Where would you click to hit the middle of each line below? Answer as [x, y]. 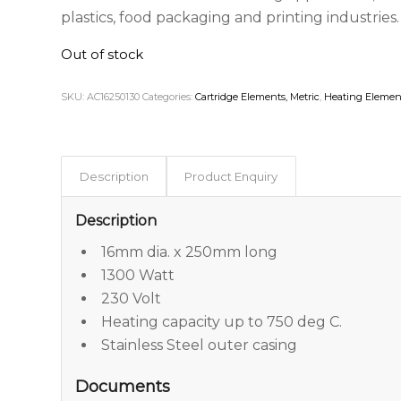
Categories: [169, 96]
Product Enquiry [231, 176]
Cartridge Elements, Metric [258, 96]
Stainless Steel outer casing [200, 345]
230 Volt [132, 298]
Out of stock [102, 55]
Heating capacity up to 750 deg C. [222, 321]
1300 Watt [138, 275]
